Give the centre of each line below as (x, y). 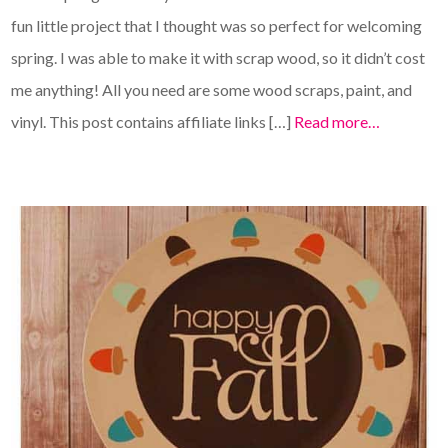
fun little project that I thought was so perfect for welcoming (217, 25)
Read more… (337, 121)
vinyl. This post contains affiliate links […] (153, 121)
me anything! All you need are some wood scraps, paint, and (212, 89)
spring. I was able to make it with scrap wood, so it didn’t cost (218, 57)
